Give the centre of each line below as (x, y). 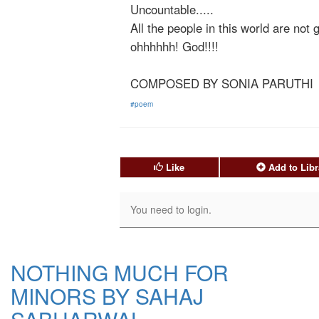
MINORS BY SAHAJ (107, 296)
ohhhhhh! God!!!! (174, 46)
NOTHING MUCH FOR (120, 272)
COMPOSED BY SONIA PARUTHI (222, 83)
